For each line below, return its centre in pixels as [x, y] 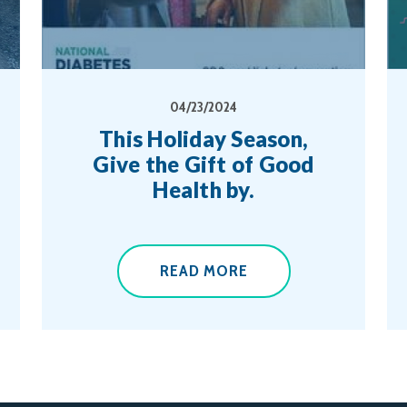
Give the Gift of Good [203, 164]
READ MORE [203, 271]
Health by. [203, 189]
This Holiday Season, [203, 139]
